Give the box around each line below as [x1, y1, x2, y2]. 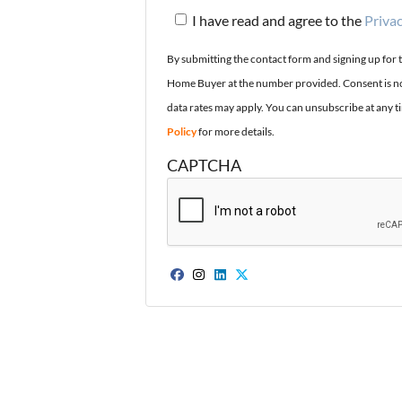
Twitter [240, 275, 310, 302]
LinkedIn [219, 275, 299, 302]
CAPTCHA [166, 155, 241, 176]
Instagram [197, 275, 292, 302]
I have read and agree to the [192, 12, 365, 30]
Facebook [176, 275, 267, 302]
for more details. [196, 124, 275, 138]
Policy [166, 124, 197, 138]
